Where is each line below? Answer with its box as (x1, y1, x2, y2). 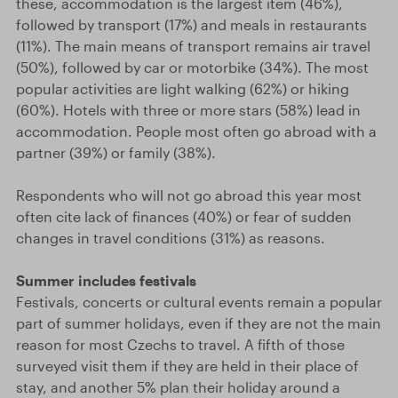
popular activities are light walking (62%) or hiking (16, 80, 349, 97)
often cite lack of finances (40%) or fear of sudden (16, 208, 352, 225)
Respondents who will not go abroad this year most (16, 187, 362, 203)
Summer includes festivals (16, 272, 196, 289)
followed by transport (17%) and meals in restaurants (16, 16, 367, 33)
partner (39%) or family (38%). (16, 144, 216, 161)
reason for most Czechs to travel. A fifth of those (16, 336, 345, 353)
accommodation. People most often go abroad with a (16, 123, 377, 139)
